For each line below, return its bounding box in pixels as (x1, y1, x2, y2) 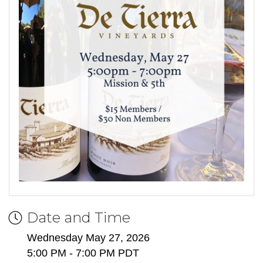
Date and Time (27, 209, 130, 227)
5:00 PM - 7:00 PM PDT (27, 247, 139, 259)
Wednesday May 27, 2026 (27, 232, 150, 244)
